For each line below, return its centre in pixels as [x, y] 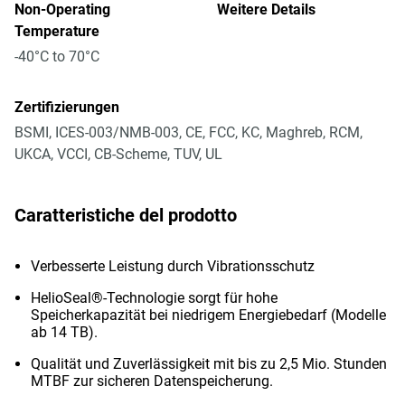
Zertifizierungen [67, 107]
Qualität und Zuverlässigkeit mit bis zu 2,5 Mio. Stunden [209, 364]
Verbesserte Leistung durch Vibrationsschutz [173, 266]
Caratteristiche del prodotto [126, 215]
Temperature [57, 31]
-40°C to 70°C [57, 57]
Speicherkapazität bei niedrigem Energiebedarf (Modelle [208, 315]
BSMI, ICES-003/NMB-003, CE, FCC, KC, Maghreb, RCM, [188, 132]
